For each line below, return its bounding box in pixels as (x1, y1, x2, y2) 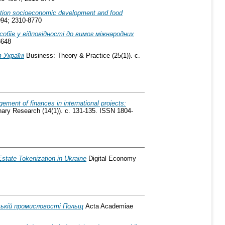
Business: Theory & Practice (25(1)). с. (24, 52, 140, 60)
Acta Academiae (83, 202, 133, 210)
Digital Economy (86, 154, 136, 162)
